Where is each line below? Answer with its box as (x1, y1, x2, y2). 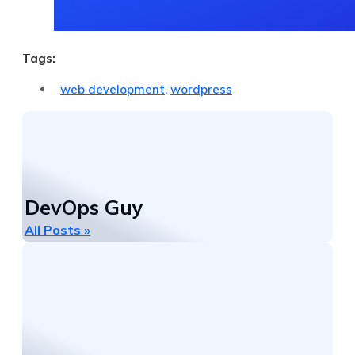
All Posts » (25, 221, 90, 238)
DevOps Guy (25, 194, 143, 219)
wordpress (170, 81, 232, 97)
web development (60, 81, 165, 97)
